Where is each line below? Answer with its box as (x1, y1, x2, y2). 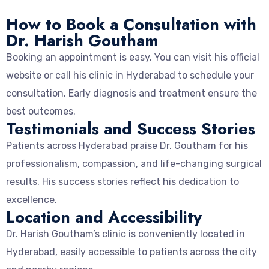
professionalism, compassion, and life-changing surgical (6, 157, 262, 169)
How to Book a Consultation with (6, 12, 256, 36)
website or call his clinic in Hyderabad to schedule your (6, 69, 254, 81)
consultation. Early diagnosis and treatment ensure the (6, 87, 257, 99)
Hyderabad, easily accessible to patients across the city (6, 246, 257, 258)
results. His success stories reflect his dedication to (6, 175, 239, 187)
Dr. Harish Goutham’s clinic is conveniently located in (6, 228, 245, 240)
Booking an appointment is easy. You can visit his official (6, 51, 259, 63)
